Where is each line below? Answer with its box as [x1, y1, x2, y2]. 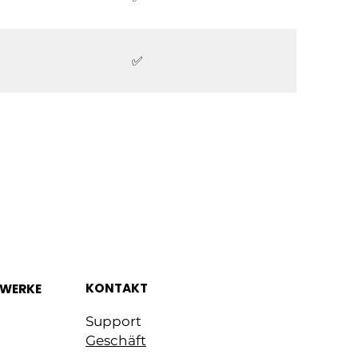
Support [85, 313, 141, 330]
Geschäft [85, 332, 146, 349]
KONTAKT [85, 280, 148, 297]
